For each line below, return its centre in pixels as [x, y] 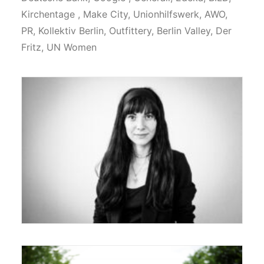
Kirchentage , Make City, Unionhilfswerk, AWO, [124, 14]
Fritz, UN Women [59, 47]
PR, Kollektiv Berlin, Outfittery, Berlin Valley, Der [126, 31]
